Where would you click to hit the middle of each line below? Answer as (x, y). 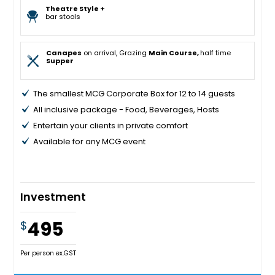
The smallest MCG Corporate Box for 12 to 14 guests (134, 93)
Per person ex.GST (48, 253)
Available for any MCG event (90, 141)
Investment (53, 197)
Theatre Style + (76, 9)
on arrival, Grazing (115, 53)
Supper (60, 61)
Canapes (64, 53)
